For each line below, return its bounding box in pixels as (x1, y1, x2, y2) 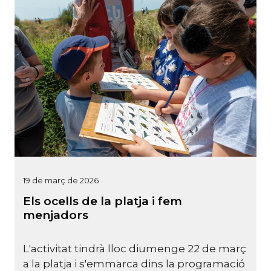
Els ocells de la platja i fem (23, 194, 182, 208)
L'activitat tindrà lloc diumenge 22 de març (23, 243, 246, 255)
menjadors (23, 207, 88, 222)
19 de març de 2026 (23, 175, 99, 185)
